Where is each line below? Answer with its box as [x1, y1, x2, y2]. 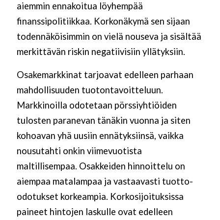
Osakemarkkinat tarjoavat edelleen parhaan [16, 69, 193, 80]
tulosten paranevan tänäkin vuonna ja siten [16, 114, 191, 126]
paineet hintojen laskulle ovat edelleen [16, 206, 173, 217]
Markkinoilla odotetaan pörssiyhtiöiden [16, 99, 177, 110]
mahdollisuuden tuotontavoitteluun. [16, 84, 163, 95]
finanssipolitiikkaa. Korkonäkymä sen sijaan [16, 16, 190, 27]
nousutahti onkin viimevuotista [16, 145, 142, 156]
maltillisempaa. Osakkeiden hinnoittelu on [16, 160, 185, 171]
